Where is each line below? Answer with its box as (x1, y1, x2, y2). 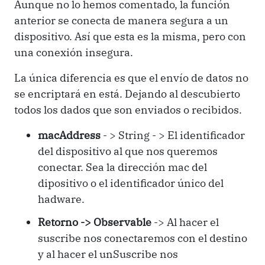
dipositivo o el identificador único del (38, 176, 224, 190)
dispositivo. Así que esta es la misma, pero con (14, 29, 246, 43)
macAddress (38, 128, 101, 142)
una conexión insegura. (14, 45, 133, 59)
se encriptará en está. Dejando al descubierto (14, 86, 240, 101)
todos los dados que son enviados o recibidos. (14, 102, 242, 117)
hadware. (38, 192, 85, 206)
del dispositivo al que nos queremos (38, 144, 218, 158)
